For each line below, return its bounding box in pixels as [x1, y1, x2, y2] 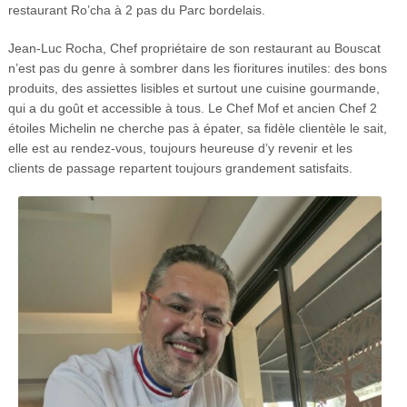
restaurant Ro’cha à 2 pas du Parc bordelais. [7, 3, 265, 18]
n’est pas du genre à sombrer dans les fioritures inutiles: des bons [7, 61, 387, 76]
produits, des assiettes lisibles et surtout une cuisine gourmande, [7, 81, 380, 96]
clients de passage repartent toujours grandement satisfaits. [7, 161, 352, 176]
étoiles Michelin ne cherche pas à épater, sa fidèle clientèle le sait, [7, 121, 387, 136]
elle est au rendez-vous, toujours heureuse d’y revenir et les [7, 141, 352, 156]
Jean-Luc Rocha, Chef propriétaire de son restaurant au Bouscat [7, 41, 381, 56]
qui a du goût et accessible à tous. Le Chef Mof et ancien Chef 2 [7, 101, 377, 116]
